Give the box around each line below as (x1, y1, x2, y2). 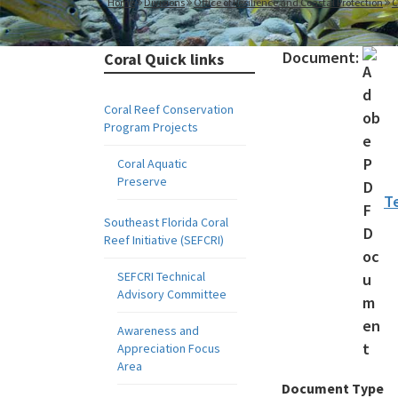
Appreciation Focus (117, 340, 220, 356)
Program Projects (104, 119, 198, 135)
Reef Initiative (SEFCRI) (104, 232, 224, 248)
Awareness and (117, 322, 199, 338)
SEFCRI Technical (117, 268, 205, 284)
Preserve (117, 173, 167, 189)
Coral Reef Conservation (104, 101, 234, 117)
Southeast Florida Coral (104, 214, 228, 230)
